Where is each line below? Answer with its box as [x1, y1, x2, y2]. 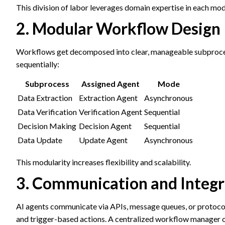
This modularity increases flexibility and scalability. [16, 157, 191, 167]
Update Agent [79, 135, 128, 145]
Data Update [18, 135, 62, 145]
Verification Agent [79, 107, 142, 117]
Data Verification [18, 107, 77, 117]
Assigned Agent [81, 79, 140, 88]
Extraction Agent [79, 93, 138, 102]
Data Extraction [18, 93, 72, 102]
